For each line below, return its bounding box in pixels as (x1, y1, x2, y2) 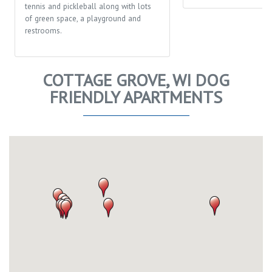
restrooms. (25, 25, 62, 36)
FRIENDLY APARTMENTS (50, 85, 222, 108)
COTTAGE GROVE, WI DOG (42, 68, 229, 91)
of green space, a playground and (25, 13, 141, 24)
